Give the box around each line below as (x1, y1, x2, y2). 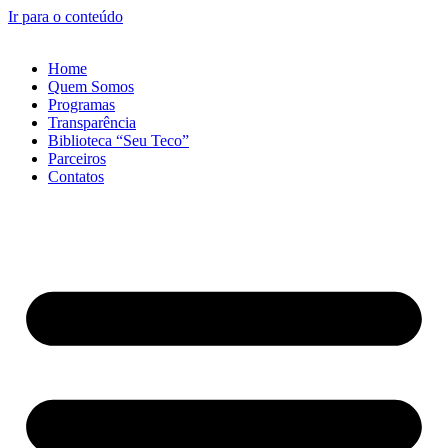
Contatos (48, 168, 104, 185)
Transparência (48, 114, 136, 131)
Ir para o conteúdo (8, 8, 123, 25)
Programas (48, 96, 115, 113)
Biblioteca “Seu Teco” (48, 132, 189, 149)
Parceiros (48, 150, 106, 167)
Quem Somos (48, 78, 134, 95)
